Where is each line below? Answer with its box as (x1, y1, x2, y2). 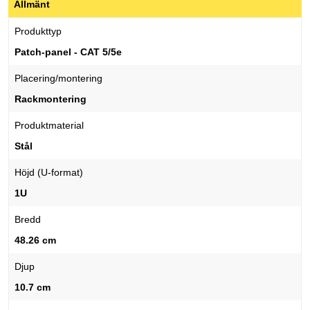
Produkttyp (15, 26, 62, 37)
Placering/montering (15, 73, 102, 84)
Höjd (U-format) (15, 167, 83, 179)
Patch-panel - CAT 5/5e (15, 46, 122, 58)
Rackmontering (15, 93, 86, 105)
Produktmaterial (15, 120, 84, 131)
